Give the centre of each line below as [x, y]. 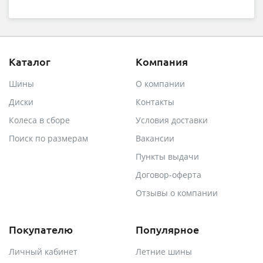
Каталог [30, 61]
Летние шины [164, 252]
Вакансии [155, 138]
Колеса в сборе [39, 120]
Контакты [155, 102]
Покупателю [41, 229]
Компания [162, 61]
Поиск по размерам [48, 138]
